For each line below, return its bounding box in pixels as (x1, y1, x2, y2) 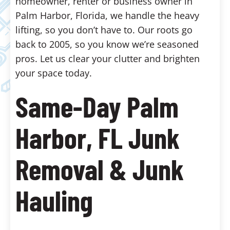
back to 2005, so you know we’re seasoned (15, 38, 199, 50)
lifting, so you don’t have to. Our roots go (15, 24, 193, 36)
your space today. (15, 67, 92, 79)
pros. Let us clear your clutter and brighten (15, 52, 200, 65)
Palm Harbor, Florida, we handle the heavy (15, 9, 199, 22)
